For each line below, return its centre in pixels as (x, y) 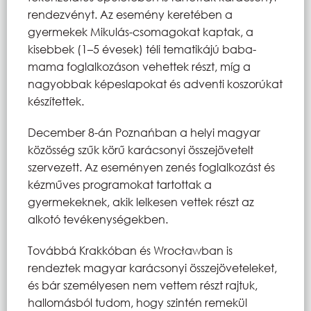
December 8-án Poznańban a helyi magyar (144, 132)
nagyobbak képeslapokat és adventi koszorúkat (155, 83)
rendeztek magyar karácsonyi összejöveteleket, (152, 267)
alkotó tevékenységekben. (98, 219)
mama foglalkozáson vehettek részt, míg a (139, 66)
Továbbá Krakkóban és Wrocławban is (130, 250)
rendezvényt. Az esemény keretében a (130, 14)
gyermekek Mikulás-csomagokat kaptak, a (141, 31)
